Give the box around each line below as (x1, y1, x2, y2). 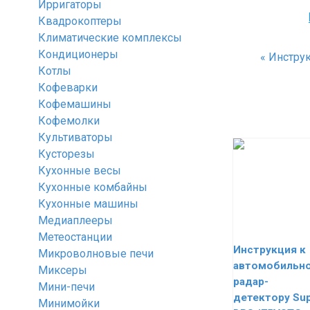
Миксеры (38, 264, 87, 277)
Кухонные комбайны (38, 181, 147, 194)
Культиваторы (38, 131, 113, 144)
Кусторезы (38, 147, 95, 161)
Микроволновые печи (38, 247, 154, 260)
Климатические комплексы (38, 31, 182, 44)
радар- (233, 275, 268, 288)
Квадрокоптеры (38, 15, 122, 28)
